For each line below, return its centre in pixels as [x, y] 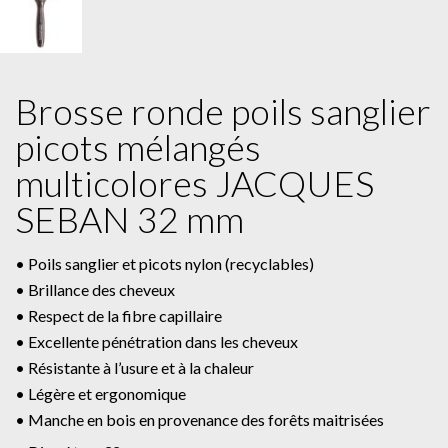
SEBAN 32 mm [129, 219]
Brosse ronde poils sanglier [223, 111]
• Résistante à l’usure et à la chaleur [134, 368]
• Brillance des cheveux [95, 290]
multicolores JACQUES [194, 183]
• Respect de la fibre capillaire [118, 316]
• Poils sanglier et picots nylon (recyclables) [164, 264]
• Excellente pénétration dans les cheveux [156, 342]
